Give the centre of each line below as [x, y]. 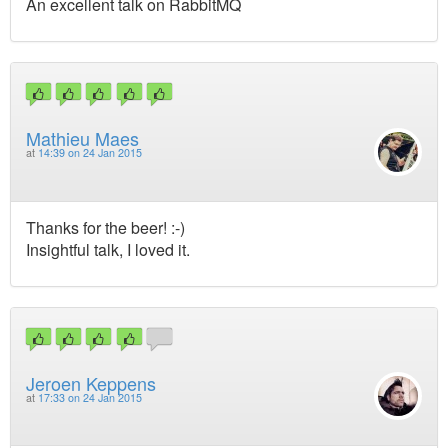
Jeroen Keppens [91, 382]
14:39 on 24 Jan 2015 [90, 153]
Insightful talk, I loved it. [108, 249]
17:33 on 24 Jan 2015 [90, 397]
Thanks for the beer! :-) [105, 227]
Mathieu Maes [82, 138]
